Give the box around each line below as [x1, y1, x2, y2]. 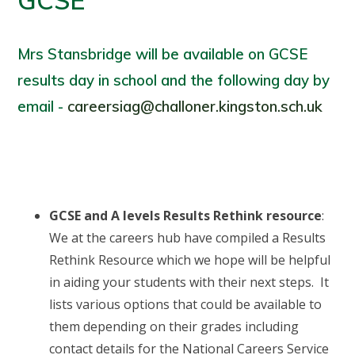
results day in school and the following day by [17, 71, 330, 90]
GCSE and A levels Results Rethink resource [49, 206, 323, 224]
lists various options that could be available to [49, 295, 323, 313]
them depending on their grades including [49, 317, 300, 335]
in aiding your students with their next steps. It [49, 273, 330, 291]
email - [17, 97, 68, 116]
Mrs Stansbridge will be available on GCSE [17, 44, 308, 63]
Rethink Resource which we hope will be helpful [49, 250, 331, 269]
